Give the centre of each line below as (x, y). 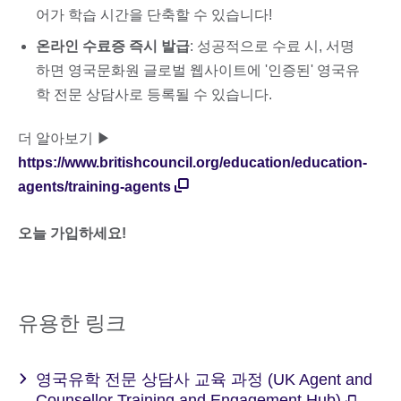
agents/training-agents (94, 186)
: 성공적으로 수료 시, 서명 (272, 47)
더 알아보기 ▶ (66, 138)
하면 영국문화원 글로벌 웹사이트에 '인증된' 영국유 (198, 71)
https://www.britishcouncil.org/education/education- (192, 162)
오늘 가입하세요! (72, 233)
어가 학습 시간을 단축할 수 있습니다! (154, 15)
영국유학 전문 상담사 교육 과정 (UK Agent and (204, 379)
